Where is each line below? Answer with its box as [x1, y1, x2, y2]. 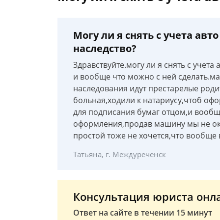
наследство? [73, 42, 137, 55]
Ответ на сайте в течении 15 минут [73, 207, 212, 218]
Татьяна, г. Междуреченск [73, 149, 166, 159]
